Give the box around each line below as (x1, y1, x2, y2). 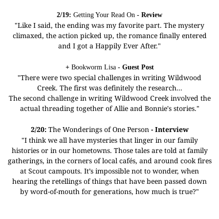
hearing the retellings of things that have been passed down (12, 176, 207, 186)
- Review (135, 11, 162, 19)
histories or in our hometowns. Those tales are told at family (11, 146, 208, 155)
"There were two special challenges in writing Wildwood (18, 73, 201, 82)
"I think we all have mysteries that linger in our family (21, 135, 198, 145)
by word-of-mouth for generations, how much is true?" (20, 187, 199, 196)
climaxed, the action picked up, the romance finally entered (12, 31, 207, 40)
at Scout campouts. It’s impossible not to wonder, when (20, 166, 199, 175)
